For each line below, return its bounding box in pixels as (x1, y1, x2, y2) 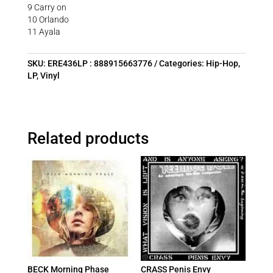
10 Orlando (27, 14, 69, 24)
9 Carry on (27, 2, 66, 12)
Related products (27, 129, 149, 147)
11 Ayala (27, 26, 60, 37)
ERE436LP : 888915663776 (47, 58, 152, 68)
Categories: (158, 58, 206, 68)
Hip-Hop (205, 58, 238, 68)
